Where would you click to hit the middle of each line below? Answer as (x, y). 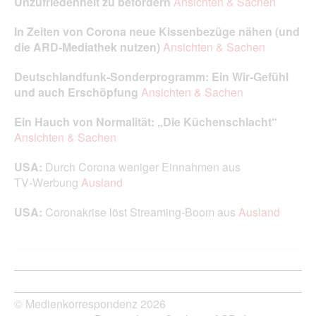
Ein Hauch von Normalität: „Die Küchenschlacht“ (146, 121)
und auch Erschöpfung (76, 92)
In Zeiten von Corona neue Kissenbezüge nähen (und (157, 31)
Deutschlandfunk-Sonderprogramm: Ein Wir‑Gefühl (151, 76)
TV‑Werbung (48, 182)
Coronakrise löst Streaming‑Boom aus (142, 212)
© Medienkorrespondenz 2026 (90, 303)
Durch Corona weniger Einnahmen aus (143, 166)
